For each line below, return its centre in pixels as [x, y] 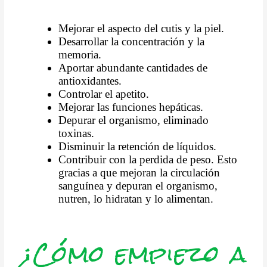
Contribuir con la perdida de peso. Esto [148, 159]
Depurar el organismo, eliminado [134, 120]
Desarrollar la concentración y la [132, 41]
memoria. [80, 54]
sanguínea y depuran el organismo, [138, 185]
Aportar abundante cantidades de [133, 67]
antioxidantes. [90, 80]
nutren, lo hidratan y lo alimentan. [136, 198]
